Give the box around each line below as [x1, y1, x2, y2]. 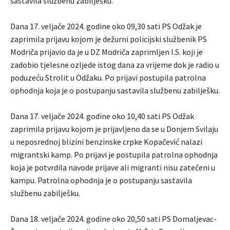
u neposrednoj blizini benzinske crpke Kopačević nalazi [10, 137, 202, 147]
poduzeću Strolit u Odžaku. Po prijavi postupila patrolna [10, 72, 206, 83]
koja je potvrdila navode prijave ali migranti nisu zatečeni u [10, 162, 215, 173]
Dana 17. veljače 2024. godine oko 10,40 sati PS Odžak [10, 111, 194, 122]
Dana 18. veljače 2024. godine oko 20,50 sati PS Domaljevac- [10, 214, 217, 224]
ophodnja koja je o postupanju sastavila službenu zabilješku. [10, 85, 220, 96]
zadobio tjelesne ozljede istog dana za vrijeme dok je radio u [10, 60, 219, 70]
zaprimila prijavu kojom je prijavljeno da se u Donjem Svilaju [10, 124, 218, 135]
